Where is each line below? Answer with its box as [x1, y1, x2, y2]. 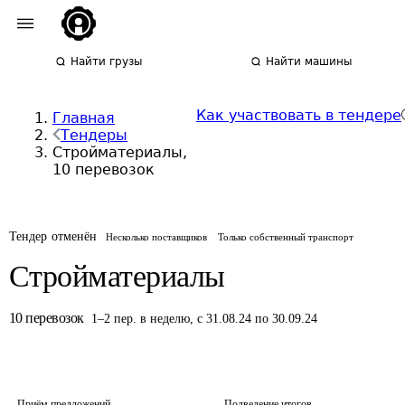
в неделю [140, 312, 190, 325]
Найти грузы [71, 55, 143, 68]
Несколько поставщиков [106, 231, 208, 242]
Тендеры [61, 127, 127, 144]
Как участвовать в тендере [196, 107, 401, 124]
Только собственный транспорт [218, 231, 354, 242]
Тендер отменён [9, 230, 98, 243]
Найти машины [266, 55, 353, 68]
